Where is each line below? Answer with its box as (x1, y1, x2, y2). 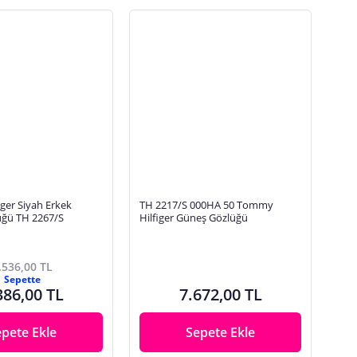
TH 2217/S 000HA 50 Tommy (139, 197, 274, 212)
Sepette (3, 272, 41, 286)
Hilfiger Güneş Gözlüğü (139, 210, 249, 225)
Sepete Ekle (186, 323, 256, 341)
